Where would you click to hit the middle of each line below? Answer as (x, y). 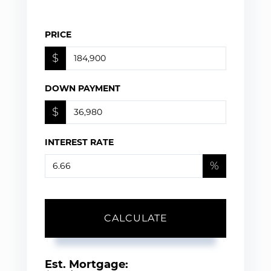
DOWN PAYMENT (83, 88)
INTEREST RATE (79, 142)
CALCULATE (135, 218)
